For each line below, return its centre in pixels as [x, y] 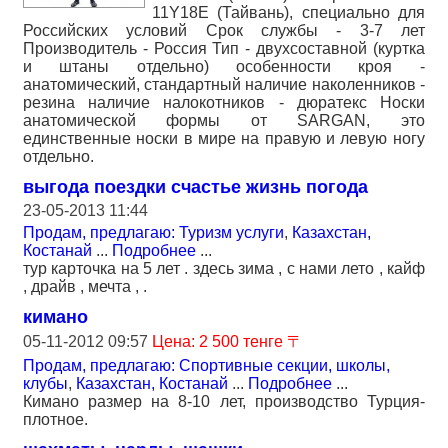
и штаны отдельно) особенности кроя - [224, 67]
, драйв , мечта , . [85, 287]
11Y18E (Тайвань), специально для [288, 13]
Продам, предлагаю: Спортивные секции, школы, [206, 366]
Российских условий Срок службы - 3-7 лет [224, 31]
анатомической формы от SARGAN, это [224, 121]
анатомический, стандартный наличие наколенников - [224, 85]
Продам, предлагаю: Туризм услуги [153, 233]
